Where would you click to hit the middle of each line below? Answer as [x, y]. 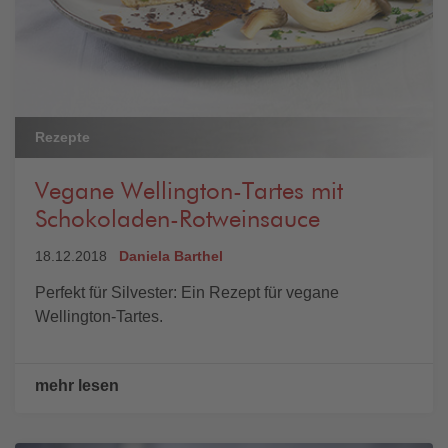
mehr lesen [77, 386]
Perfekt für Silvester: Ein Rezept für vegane [187, 293]
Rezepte [62, 137]
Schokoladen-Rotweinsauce [177, 220]
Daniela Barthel [171, 256]
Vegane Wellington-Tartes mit [189, 192]
